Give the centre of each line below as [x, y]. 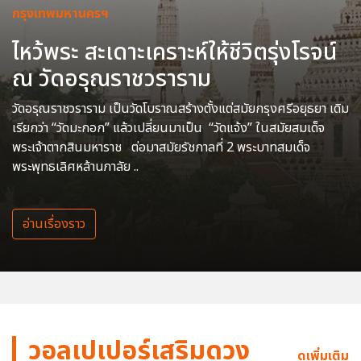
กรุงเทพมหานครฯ [60, 13]
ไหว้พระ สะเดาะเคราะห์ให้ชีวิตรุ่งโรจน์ [174, 52]
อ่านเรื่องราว [54, 224]
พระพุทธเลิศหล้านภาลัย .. [75, 166]
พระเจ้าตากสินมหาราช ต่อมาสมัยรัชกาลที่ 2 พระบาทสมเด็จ [161, 147]
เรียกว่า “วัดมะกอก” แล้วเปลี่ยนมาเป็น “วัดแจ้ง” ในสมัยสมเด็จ [168, 128]
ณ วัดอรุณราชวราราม [112, 79]
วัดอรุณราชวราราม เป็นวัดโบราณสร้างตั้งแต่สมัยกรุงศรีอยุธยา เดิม [180, 108]
